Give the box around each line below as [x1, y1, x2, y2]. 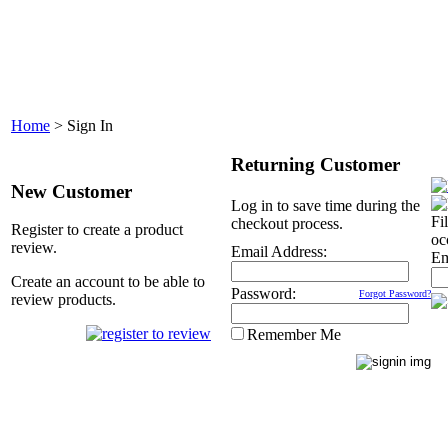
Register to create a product [11, 221, 183, 238]
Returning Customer [231, 153, 400, 175]
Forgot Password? [359, 288, 431, 299]
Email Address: [231, 243, 327, 260]
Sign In [67, 117, 113, 134]
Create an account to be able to [11, 273, 205, 290]
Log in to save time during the [231, 197, 420, 214]
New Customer [11, 180, 132, 202]
